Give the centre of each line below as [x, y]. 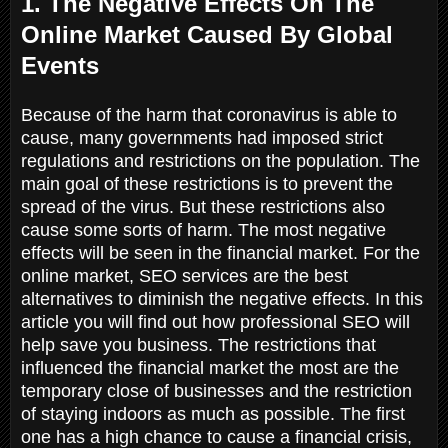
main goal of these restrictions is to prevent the [207, 183]
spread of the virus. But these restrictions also [203, 206]
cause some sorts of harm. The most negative [203, 229]
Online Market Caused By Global [207, 34]
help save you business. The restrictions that [198, 344]
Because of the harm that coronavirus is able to [209, 114]
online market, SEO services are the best [184, 275]
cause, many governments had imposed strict [202, 137]
